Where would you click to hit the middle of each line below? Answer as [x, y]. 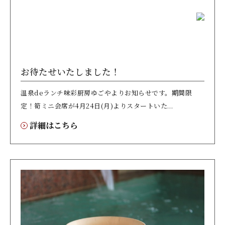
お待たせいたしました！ [70, 71]
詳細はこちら [54, 125]
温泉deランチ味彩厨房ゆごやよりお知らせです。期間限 [106, 92]
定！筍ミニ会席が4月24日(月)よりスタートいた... [97, 105]
